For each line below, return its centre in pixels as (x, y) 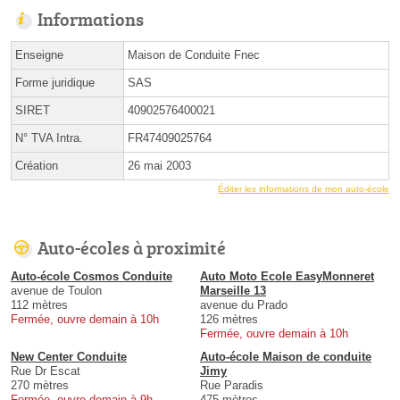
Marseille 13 (233, 291)
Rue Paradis (232, 386)
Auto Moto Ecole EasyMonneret (287, 277)
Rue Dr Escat (46, 371)
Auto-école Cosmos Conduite (92, 277)
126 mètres (229, 320)
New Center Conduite (69, 357)
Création (37, 166)
